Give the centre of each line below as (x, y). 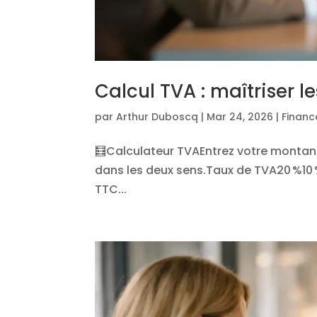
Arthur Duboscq (157, 116)
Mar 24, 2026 (240, 116)
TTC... (111, 189)
